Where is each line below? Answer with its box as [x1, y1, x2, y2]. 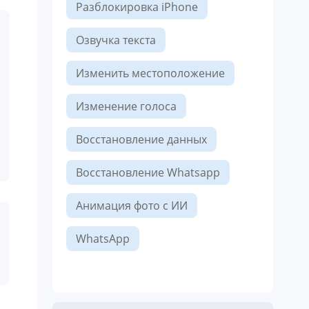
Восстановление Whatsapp [76, 165, 220, 180]
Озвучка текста [76, 32, 156, 48]
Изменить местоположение [76, 66, 225, 81]
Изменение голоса [76, 99, 177, 114]
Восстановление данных [76, 132, 207, 147]
